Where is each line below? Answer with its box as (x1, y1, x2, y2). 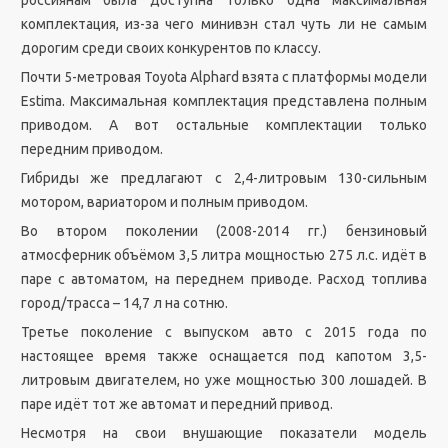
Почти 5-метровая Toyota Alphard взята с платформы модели (20, 69, 428, 85)
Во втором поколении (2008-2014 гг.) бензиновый (20, 223, 428, 239)
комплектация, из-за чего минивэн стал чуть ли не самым (20, 16, 428, 32)
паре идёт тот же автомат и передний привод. (20, 396, 333, 412)
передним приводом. (20, 141, 163, 157)
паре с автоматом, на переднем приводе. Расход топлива (20, 271, 428, 287)
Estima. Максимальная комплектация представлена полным (20, 93, 428, 109)
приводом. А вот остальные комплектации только (20, 117, 428, 133)
